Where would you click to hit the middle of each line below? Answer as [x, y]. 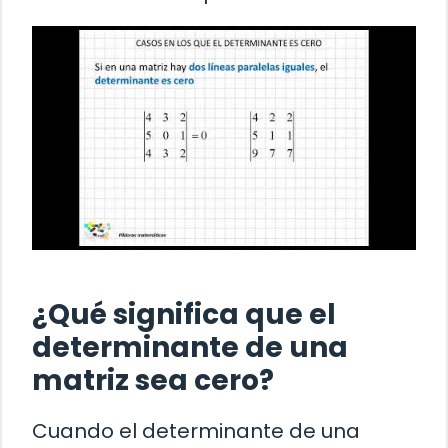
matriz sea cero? [153, 380]
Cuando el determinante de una [196, 430]
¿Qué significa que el [184, 314]
